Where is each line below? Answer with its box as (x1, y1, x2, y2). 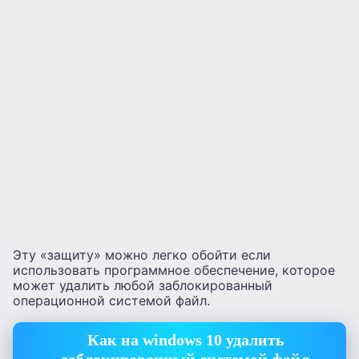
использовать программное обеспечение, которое (13, 262, 335, 278)
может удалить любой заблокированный (13, 277, 272, 293)
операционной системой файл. (13, 292, 210, 309)
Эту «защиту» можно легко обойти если (13, 247, 271, 263)
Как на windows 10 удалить (87, 330, 284, 349)
